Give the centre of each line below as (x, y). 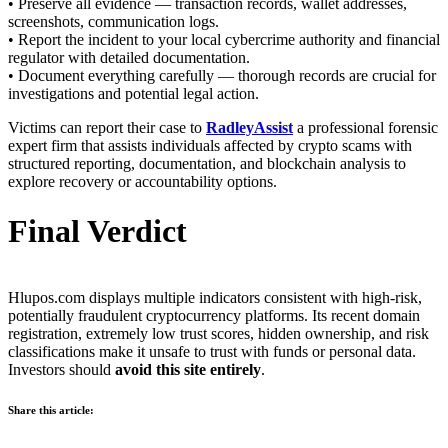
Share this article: (51, 409)
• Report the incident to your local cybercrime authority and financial (224, 40)
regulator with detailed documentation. (129, 58)
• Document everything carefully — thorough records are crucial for (222, 76)
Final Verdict (97, 230)
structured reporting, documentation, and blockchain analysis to (207, 164)
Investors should (61, 369)
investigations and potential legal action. (133, 94)
